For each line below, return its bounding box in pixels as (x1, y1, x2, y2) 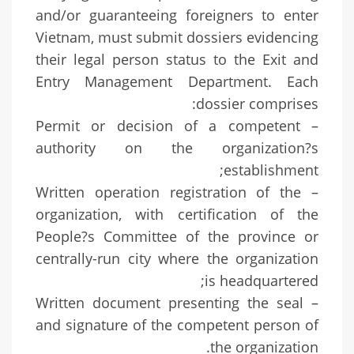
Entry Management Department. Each (36, 72, 318, 92)
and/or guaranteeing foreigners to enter (36, 6, 318, 25)
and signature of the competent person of (36, 315, 318, 335)
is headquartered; (205, 271, 318, 291)
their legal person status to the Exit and (36, 50, 318, 70)
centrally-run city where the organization (36, 249, 318, 269)
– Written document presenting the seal (36, 293, 303, 313)
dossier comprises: (196, 94, 318, 114)
